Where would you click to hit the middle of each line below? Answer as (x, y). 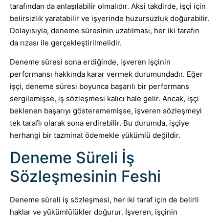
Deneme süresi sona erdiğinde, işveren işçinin (90, 62)
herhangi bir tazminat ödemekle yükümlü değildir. (95, 135)
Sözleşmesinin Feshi (85, 176)
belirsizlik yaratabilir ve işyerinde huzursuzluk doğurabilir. (109, 18)
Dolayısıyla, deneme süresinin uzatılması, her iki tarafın (105, 30)
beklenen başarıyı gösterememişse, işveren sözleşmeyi (106, 111)
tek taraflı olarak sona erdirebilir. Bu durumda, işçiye (99, 123)
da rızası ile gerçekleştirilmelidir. (66, 43)
